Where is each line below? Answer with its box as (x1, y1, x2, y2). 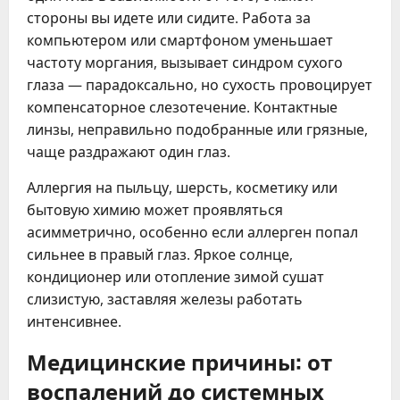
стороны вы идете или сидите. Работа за (27, 7, 311, 28)
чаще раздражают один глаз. (27, 141, 230, 162)
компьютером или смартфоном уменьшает (27, 29, 333, 50)
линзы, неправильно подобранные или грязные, (27, 119, 368, 139)
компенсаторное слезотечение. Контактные (27, 96, 337, 117)
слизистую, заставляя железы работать (27, 288, 303, 309)
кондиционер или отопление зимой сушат (27, 266, 324, 287)
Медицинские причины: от (27, 344, 332, 377)
